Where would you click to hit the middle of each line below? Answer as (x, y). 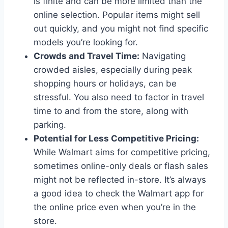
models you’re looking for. (86, 42)
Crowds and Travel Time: (87, 56)
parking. (50, 124)
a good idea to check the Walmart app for (119, 193)
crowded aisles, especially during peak (113, 69)
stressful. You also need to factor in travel (119, 97)
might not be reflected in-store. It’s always (120, 179)
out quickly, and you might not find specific (121, 28)
